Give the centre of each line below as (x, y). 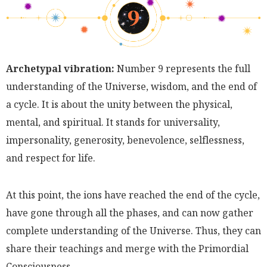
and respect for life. (51, 158)
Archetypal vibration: (60, 68)
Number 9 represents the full (182, 68)
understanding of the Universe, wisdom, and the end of (131, 86)
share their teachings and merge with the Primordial (127, 248)
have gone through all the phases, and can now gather (130, 212)
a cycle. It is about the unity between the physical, (119, 104)
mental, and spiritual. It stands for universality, (113, 122)
